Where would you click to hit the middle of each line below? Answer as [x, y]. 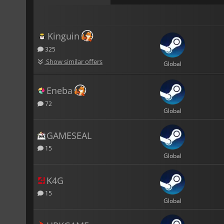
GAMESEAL [69, 135]
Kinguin [63, 36]
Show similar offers [73, 61]
